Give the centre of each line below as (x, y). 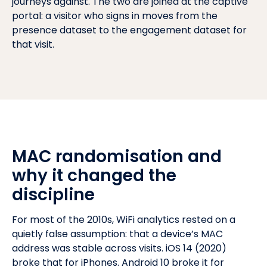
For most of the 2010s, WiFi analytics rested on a (124, 220)
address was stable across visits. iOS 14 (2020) (119, 249)
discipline (53, 195)
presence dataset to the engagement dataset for (129, 30)
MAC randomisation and (117, 157)
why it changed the (94, 176)
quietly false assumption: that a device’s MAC (117, 234)
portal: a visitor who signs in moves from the (115, 16)
